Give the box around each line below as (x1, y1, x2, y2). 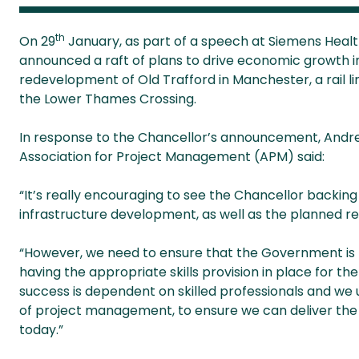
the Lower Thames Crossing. (19, 90, 196, 108)
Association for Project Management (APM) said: (19, 147, 325, 166)
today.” (19, 321, 63, 339)
